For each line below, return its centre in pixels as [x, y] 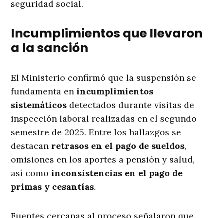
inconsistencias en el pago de [117, 173]
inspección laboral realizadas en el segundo [104, 119]
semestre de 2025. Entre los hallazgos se [96, 132]
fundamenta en [44, 91]
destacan [31, 146]
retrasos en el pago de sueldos [118, 146]
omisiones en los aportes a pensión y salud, [103, 160]
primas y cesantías [53, 187]
